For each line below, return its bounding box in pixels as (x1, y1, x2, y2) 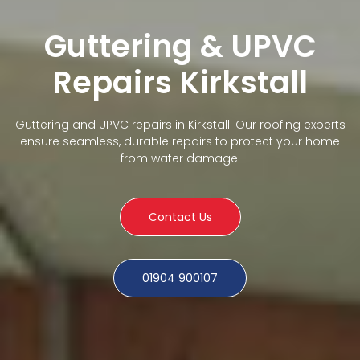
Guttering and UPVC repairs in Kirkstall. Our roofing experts (14, 116, 346, 133)
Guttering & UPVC (43, 24, 317, 67)
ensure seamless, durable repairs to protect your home (20, 133, 340, 149)
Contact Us (148, 208, 212, 225)
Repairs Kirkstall (52, 60, 308, 104)
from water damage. (120, 149, 240, 166)
